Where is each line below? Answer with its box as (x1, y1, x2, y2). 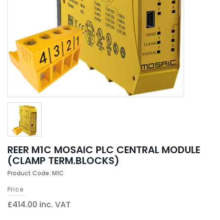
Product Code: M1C (7, 169, 64, 177)
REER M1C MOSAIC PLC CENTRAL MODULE (7, 143, 200, 157)
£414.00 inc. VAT (7, 199, 71, 210)
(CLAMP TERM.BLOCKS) (7, 154, 119, 167)
